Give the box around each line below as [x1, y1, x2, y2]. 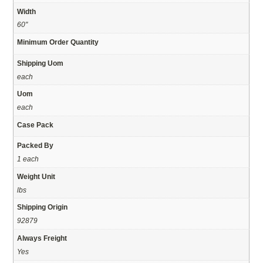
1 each [17, 155, 39, 163]
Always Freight [17, 234, 68, 242]
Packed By [17, 141, 54, 150]
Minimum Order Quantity [17, 38, 99, 46]
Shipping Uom [17, 59, 64, 67]
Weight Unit [17, 172, 56, 180]
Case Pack [17, 120, 54, 129]
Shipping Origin [17, 203, 68, 211]
